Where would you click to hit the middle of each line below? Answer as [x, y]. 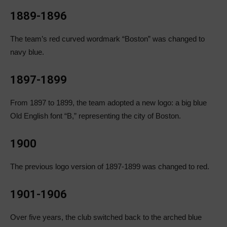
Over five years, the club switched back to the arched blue [106, 217]
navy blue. [27, 52]
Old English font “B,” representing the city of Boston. [96, 116]
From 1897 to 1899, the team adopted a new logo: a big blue [108, 103]
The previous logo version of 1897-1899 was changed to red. [110, 167]
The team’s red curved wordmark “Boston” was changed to [107, 39]
